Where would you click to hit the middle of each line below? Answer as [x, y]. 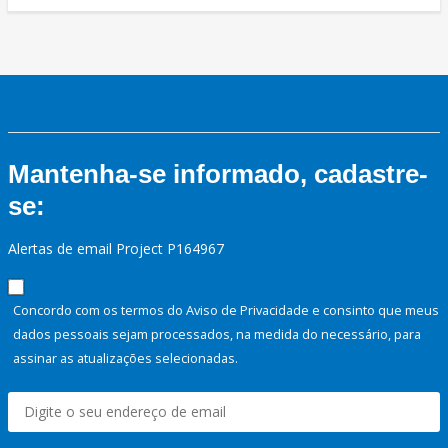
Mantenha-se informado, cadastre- [218, 174]
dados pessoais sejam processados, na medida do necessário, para [217, 334]
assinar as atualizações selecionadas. [125, 358]
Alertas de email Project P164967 [116, 249]
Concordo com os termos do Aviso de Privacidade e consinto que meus [226, 310]
